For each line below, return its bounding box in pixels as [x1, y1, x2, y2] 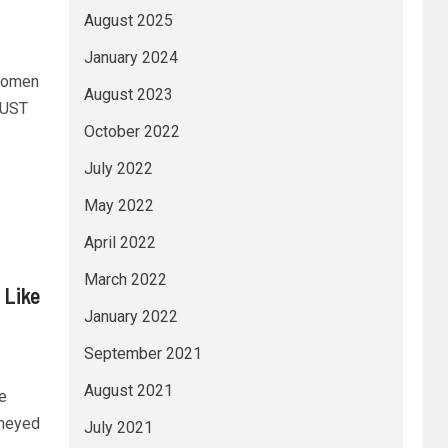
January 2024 [83, 47, 178, 67]
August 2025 [83, 10, 173, 30]
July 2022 [83, 158, 153, 178]
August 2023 [83, 84, 173, 104]
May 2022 [83, 195, 154, 215]
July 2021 [83, 417, 153, 437]
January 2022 [83, 306, 178, 326]
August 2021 [83, 380, 173, 400]
